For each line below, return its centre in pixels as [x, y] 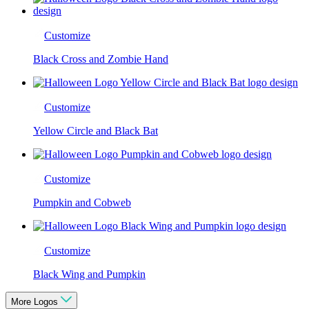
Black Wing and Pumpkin [89, 274]
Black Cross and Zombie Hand [101, 59]
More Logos [36, 301]
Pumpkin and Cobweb [82, 202]
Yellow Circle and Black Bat [96, 130]
